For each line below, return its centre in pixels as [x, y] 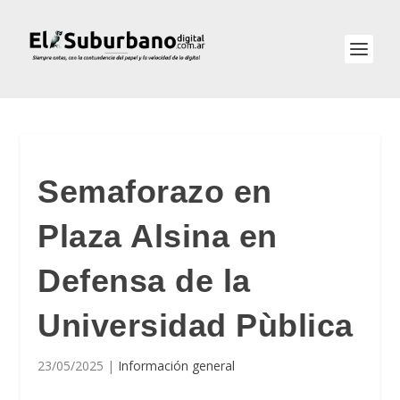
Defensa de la [144, 281]
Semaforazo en [155, 192]
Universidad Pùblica [196, 325]
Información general [177, 366]
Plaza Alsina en [158, 236]
